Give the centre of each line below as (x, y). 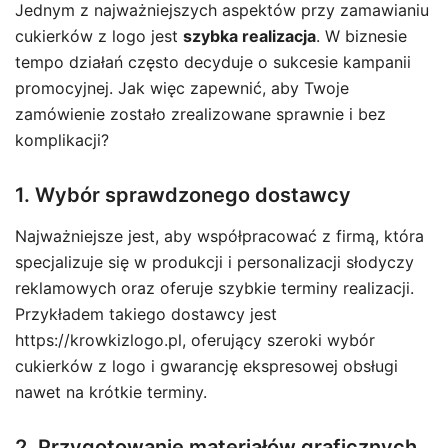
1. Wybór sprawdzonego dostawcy (183, 195)
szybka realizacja (249, 36)
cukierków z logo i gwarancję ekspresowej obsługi (206, 366)
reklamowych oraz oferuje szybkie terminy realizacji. (214, 288)
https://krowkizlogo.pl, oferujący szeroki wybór (195, 340)
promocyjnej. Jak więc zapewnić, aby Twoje (182, 88)
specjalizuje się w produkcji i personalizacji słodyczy (214, 262)
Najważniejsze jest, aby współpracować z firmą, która (219, 236)
